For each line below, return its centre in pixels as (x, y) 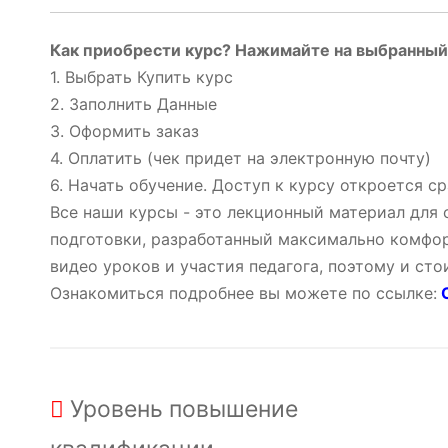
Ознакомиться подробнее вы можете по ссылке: (243, 293)
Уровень (116, 409)
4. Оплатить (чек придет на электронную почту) (240, 158)
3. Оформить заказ (124, 131)
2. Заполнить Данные (133, 104)
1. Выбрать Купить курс (141, 77)
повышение (233, 409)
